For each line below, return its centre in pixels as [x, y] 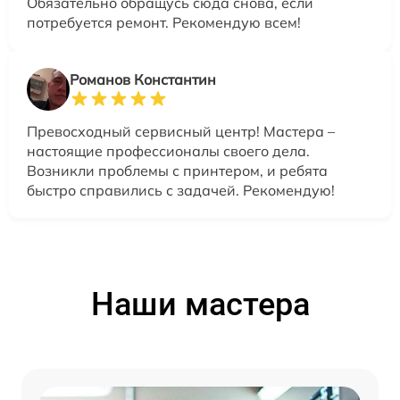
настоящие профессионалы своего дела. [168, 151]
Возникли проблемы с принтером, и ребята [177, 171]
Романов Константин [143, 80]
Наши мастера [200, 305]
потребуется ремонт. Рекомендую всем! [164, 23]
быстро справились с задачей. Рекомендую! [181, 191]
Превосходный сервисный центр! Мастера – [181, 132]
